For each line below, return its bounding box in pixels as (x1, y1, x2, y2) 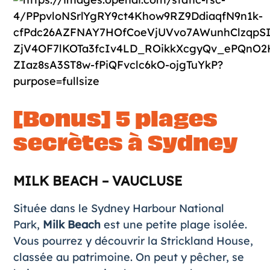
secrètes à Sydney (13, 127, 238, 159)
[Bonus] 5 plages (13, 102, 218, 135)
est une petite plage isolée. (100, 217, 247, 231)
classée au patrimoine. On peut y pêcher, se (13, 250, 244, 264)
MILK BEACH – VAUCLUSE (13, 172, 183, 189)
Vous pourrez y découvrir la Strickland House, (13, 233, 253, 248)
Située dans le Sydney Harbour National (13, 201, 224, 215)
